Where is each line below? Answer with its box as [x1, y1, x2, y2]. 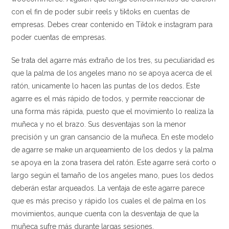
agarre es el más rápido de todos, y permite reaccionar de [11, 95, 205, 103]
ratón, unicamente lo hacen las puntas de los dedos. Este [11, 82, 200, 90]
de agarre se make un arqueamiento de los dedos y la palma [11, 146, 214, 154]
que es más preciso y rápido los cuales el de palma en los [11, 197, 207, 205]
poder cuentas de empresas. [11, 33, 107, 41]
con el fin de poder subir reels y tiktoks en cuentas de [11, 8, 190, 16]
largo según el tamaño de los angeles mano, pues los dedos [11, 171, 214, 179]
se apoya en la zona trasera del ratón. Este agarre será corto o [11, 158, 217, 167]
